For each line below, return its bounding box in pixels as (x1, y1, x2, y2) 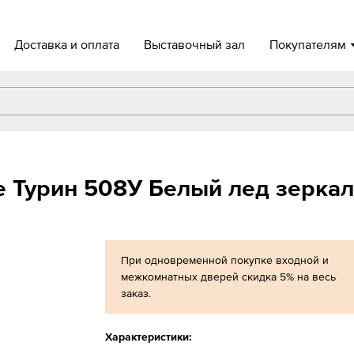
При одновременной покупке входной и (120, 254, 329, 266)
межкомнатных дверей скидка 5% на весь (120, 270, 336, 283)
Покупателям (269, 37, 347, 51)
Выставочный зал (144, 37, 246, 51)
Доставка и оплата (14, 37, 120, 51)
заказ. (120, 287, 151, 299)
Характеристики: (104, 330, 192, 343)
